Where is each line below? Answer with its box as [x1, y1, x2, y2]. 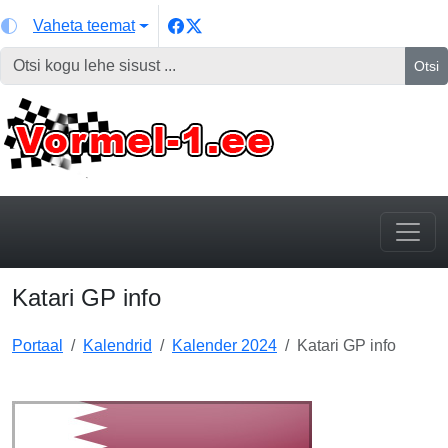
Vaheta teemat [33, 17, 135, 34]
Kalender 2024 [172, 337, 277, 354]
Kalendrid [83, 337, 152, 354]
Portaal [12, 337, 63, 354]
